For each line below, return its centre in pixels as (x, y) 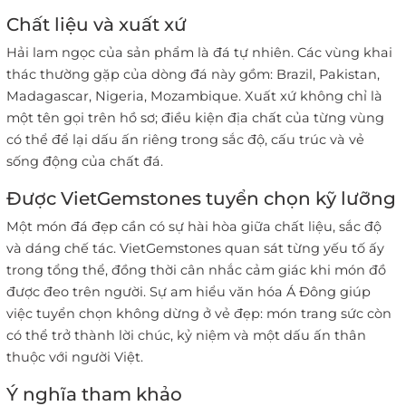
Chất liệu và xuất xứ (97, 25)
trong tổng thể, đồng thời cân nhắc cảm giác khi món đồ (196, 271)
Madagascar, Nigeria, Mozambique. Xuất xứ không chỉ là (194, 97)
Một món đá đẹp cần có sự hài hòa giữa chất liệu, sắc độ (194, 227)
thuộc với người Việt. (75, 358)
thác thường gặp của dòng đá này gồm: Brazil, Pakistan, (193, 75)
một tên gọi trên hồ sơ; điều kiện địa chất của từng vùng (195, 118)
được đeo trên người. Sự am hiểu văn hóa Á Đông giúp (188, 292)
